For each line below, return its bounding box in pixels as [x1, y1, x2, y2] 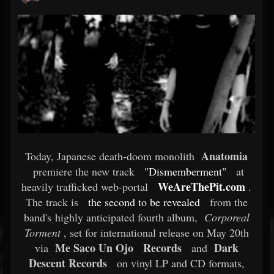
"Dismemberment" [144, 164, 226, 179]
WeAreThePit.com [158, 179, 245, 194]
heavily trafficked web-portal [21, 179, 148, 194]
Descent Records [28, 255, 107, 271]
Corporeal [201, 210, 250, 224]
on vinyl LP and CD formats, [113, 256, 245, 270]
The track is [25, 194, 78, 209]
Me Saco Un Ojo [51, 240, 133, 256]
